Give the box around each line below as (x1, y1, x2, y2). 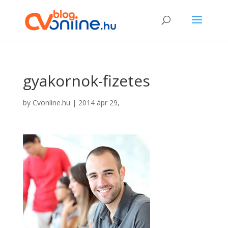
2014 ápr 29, (78, 98, 120, 107)
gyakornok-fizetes (22, 70, 150, 91)
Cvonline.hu (32, 98, 70, 107)
